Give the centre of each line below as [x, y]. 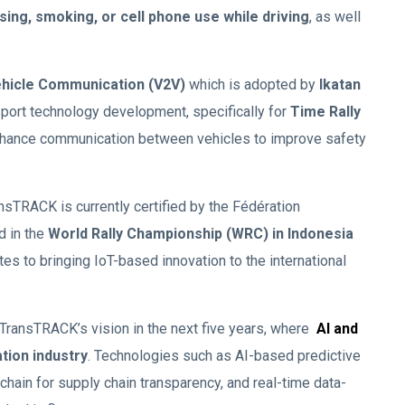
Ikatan [340, 85]
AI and [337, 329]
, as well [335, 17]
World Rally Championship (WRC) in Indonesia [201, 234]
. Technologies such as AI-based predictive [224, 356]
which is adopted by [252, 85]
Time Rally [325, 112]
